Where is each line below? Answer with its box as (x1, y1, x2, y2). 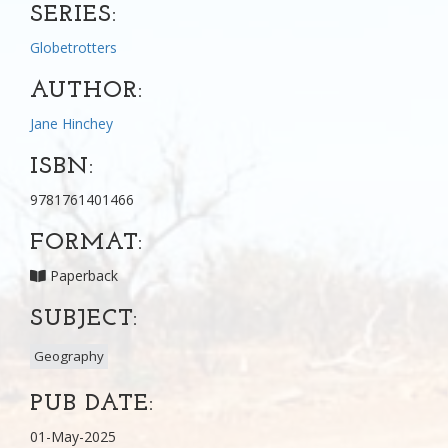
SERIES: (30, 2, 117, 27)
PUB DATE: (30, 391, 154, 416)
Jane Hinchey (30, 113, 113, 133)
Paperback (46, 265, 118, 285)
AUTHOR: (30, 78, 143, 103)
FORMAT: (30, 230, 143, 255)
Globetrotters (30, 37, 117, 57)
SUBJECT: (30, 306, 138, 331)
